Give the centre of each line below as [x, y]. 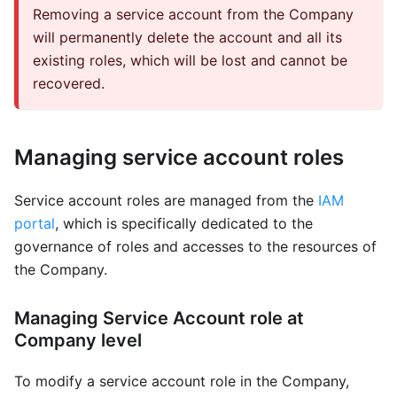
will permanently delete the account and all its [187, 37]
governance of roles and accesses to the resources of [195, 246]
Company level [78, 340]
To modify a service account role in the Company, [182, 381]
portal [35, 223]
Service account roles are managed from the [166, 200]
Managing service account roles [179, 157]
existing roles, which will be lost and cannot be [190, 60]
